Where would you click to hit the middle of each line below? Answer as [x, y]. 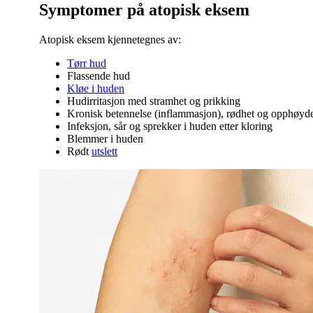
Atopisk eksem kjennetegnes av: [110, 39]
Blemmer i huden [105, 138]
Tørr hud [87, 63]
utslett [104, 151]
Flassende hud [99, 75]
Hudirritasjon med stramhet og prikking [154, 101]
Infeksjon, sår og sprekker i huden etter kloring [170, 126]
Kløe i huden [96, 88]
